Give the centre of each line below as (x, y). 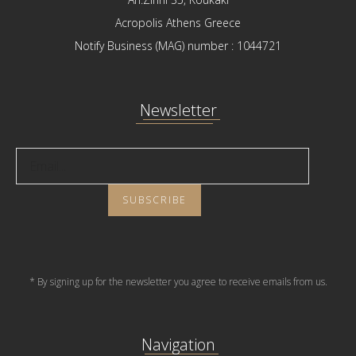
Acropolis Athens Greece (178, 23)
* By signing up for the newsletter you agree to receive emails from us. (178, 282)
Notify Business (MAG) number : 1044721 (178, 46)
